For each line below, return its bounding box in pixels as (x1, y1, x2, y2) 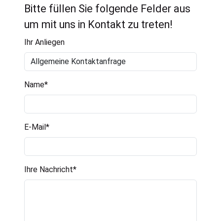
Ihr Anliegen (24, 37, 65, 47)
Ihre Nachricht (24, 165, 74, 175)
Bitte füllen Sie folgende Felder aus (24, 2, 191, 15)
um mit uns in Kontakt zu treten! (24, 18, 173, 31)
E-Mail (24, 122, 46, 132)
